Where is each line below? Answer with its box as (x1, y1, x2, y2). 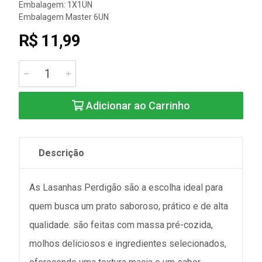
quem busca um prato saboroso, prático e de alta (29, 201, 228, 212)
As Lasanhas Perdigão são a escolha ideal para (29, 182, 223, 193)
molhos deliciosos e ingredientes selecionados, (29, 238, 226, 249)
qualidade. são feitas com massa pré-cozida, (29, 219, 213, 230)
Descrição (39, 147, 84, 158)
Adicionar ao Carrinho (84, 99, 190, 112)
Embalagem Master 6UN (19, 12, 109, 22)
